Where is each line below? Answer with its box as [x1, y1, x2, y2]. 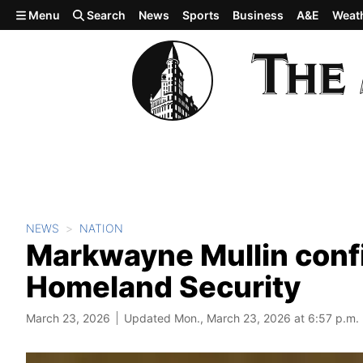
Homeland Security [26, 269, 301, 305]
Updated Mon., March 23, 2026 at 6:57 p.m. [124, 311, 359, 325]
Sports [182, 8, 220, 22]
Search [84, 8, 126, 22]
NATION [79, 221, 123, 235]
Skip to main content [6, 6, 135, 22]
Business [233, 8, 284, 22]
